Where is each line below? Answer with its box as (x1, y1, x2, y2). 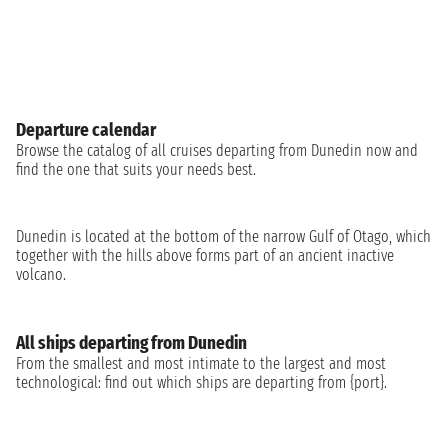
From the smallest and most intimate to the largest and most (16, 354, 386, 373)
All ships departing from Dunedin (16, 332, 247, 354)
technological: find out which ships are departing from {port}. (16, 373, 387, 392)
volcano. (16, 265, 66, 284)
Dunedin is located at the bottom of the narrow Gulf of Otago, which (16, 227, 431, 246)
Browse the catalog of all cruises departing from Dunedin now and (16, 141, 418, 160)
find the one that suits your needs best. (16, 160, 256, 179)
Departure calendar (16, 119, 156, 141)
